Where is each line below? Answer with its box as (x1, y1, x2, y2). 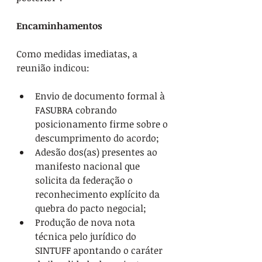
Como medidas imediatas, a (16, 47, 140, 60)
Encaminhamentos (16, 19, 102, 32)
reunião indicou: (16, 61, 89, 74)
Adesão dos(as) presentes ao (35, 145, 160, 158)
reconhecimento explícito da (35, 187, 162, 201)
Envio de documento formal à (35, 89, 167, 102)
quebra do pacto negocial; (35, 201, 146, 215)
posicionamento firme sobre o (35, 117, 170, 130)
